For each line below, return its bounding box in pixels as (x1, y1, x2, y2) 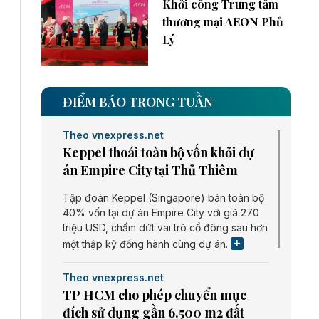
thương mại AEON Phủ (162, 14, 283, 29)
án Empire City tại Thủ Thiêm (63, 162, 238, 179)
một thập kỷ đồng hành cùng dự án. (63, 238, 231, 251)
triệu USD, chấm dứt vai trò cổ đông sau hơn (63, 221, 268, 234)
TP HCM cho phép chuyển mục (63, 286, 246, 304)
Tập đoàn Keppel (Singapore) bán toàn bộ (63, 192, 264, 204)
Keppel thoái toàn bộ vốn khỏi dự (63, 144, 254, 162)
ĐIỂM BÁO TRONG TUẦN (63, 93, 213, 111)
